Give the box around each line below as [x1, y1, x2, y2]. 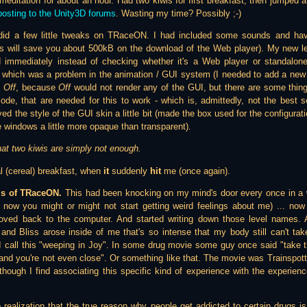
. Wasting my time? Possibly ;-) [116, 8, 241, 19]
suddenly [112, 165, 150, 176]
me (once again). [161, 165, 230, 176]
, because [15, 82, 59, 93]
